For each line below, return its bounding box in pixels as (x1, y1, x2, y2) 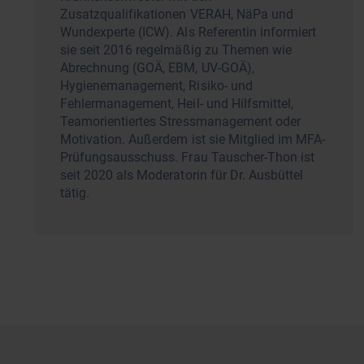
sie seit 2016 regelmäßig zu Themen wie (60, 41, 292, 58)
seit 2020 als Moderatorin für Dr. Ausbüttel (60, 167, 304, 183)
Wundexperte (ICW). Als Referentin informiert (60, 24, 317, 40)
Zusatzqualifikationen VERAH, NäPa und (60, 6, 293, 22)
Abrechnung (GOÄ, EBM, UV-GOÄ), (60, 59, 254, 76)
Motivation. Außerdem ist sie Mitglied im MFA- (60, 131, 326, 147)
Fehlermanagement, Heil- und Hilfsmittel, (60, 95, 293, 111)
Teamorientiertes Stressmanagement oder (60, 113, 301, 129)
